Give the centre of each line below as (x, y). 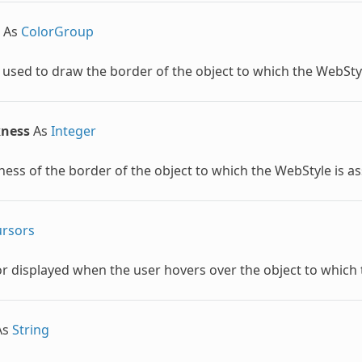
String (30, 329)
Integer (73, 130)
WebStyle (303, 170)
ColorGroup (57, 31)
